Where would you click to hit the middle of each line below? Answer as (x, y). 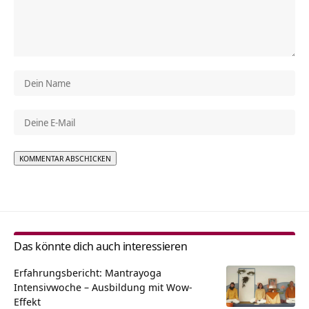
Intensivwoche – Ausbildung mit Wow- (103, 287)
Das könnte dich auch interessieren (100, 246)
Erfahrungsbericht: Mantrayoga (88, 273)
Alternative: (40, 175)
